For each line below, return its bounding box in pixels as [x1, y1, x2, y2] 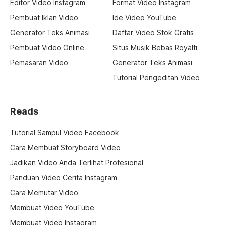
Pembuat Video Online [10, 43, 84, 52]
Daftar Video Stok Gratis [113, 28, 194, 37]
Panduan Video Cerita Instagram [10, 173, 117, 182]
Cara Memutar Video [10, 188, 78, 197]
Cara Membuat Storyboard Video [10, 143, 121, 152]
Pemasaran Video [10, 58, 68, 67]
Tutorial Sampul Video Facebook [10, 128, 119, 137]
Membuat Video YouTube [10, 203, 94, 212]
